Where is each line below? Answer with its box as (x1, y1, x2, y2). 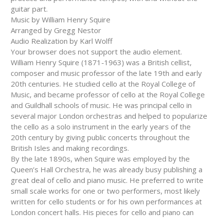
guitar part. (11, 4, 48, 14)
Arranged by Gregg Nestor (11, 25, 101, 35)
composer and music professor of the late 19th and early (11, 68, 202, 78)
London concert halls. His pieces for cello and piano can (11, 207, 194, 217)
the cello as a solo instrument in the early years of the (11, 122, 191, 131)
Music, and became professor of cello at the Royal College (11, 90, 205, 99)
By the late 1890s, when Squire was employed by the (11, 154, 190, 163)
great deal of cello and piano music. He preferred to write (11, 175, 203, 185)
